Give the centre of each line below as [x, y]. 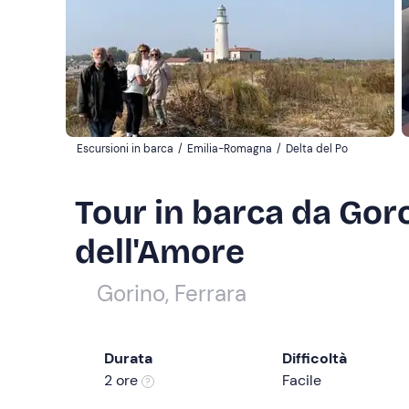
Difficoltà [315, 358]
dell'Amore [160, 252]
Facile [302, 380]
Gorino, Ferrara [172, 294]
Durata [128, 358]
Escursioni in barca [125, 149]
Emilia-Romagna [230, 149]
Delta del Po [317, 149]
